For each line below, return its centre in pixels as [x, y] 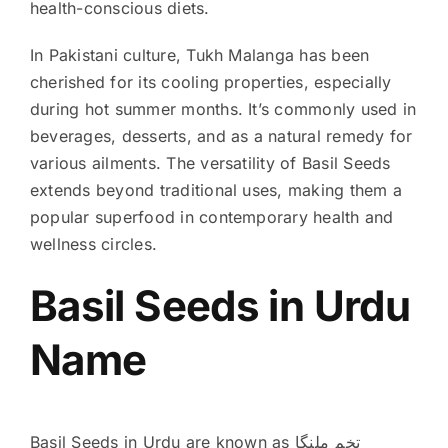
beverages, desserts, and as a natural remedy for [221, 135]
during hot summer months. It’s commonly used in [223, 108]
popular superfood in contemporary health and [211, 216]
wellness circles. [93, 243]
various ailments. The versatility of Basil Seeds [210, 162]
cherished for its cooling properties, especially [210, 81]
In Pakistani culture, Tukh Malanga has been [199, 54]
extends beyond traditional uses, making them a [216, 189]
